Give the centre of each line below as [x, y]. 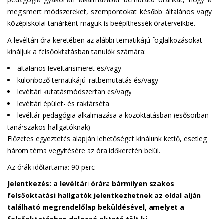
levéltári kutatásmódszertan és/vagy [74, 91]
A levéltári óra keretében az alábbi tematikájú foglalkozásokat [105, 40]
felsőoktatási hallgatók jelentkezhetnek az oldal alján [104, 195]
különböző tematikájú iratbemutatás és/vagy [88, 80]
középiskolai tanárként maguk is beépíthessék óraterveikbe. [101, 23]
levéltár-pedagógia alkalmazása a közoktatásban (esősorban [113, 115]
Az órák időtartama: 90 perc [51, 167]
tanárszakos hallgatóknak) [49, 127]
